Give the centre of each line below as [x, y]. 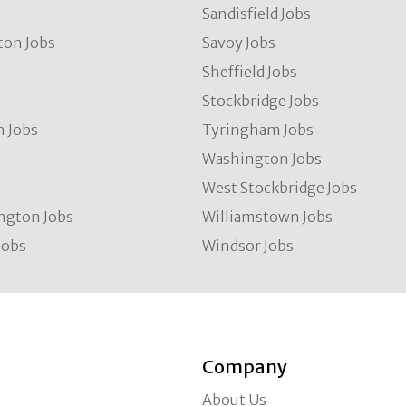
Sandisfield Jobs [257, 14]
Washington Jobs [262, 159]
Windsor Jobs [248, 246]
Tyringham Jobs [258, 130]
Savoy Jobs [239, 43]
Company [245, 367]
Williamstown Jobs [268, 217]
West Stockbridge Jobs [280, 188]
